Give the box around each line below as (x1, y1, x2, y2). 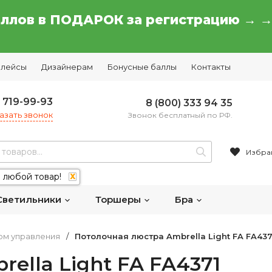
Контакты (191, 62, 231, 72)
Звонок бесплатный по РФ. (128, 110, 233, 120)
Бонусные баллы (107, 62, 177, 72)
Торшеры (95, 194, 143, 205)
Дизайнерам (41, 62, 93, 72)
